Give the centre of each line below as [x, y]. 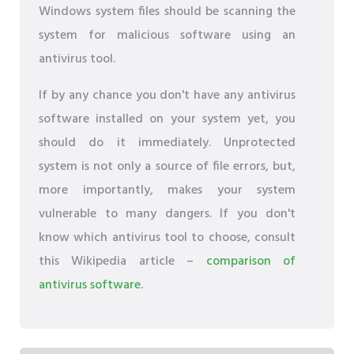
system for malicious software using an [167, 36]
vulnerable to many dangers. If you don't [167, 215]
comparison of [251, 262]
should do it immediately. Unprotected [167, 143]
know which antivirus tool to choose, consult [167, 238]
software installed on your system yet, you [167, 120]
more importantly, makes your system [167, 191]
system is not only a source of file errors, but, [167, 167]
